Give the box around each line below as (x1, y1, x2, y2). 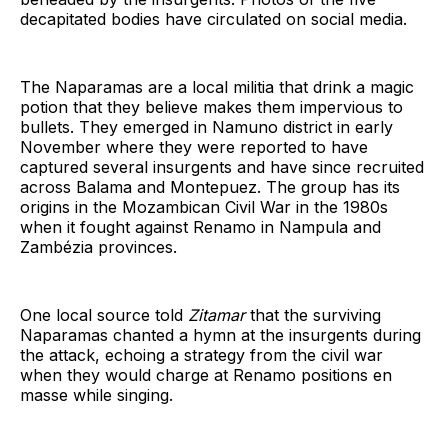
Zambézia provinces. (20, 236, 177, 257)
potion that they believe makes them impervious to (20, 96, 403, 117)
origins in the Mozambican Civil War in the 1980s (20, 196, 388, 217)
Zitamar (188, 304, 245, 325)
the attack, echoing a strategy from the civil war (20, 344, 383, 365)
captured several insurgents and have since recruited (20, 156, 424, 177)
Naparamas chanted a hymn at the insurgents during (20, 324, 421, 345)
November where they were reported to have (20, 136, 368, 157)
